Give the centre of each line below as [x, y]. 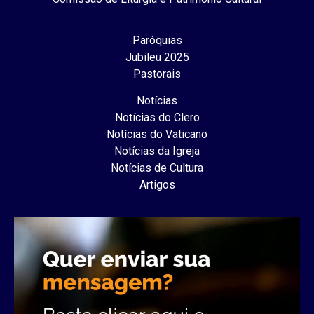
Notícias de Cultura [157, 168]
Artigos [157, 184]
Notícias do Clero [157, 117]
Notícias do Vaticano [157, 134]
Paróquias [157, 40]
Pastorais [157, 74]
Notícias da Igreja [157, 151]
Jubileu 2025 [157, 57]
